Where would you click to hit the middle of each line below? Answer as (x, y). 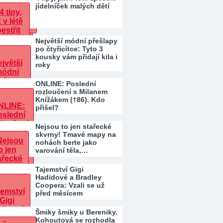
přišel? (47, 108)
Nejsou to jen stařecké (73, 126)
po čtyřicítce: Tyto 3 (69, 49)
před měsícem (59, 193)
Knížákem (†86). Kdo (70, 100)
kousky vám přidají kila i (76, 57)
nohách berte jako (66, 142)
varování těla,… (62, 150)
